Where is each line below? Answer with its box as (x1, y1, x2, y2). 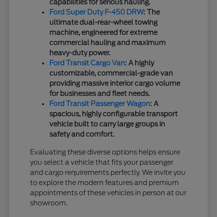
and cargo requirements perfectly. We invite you (30, 169, 186, 177)
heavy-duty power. (49, 49, 111, 57)
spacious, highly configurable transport (49, 110, 178, 118)
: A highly (125, 59, 155, 67)
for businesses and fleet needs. (49, 90, 150, 98)
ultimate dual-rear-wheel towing (49, 18, 158, 27)
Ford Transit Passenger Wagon (49, 100, 151, 108)
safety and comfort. (49, 130, 115, 139)
